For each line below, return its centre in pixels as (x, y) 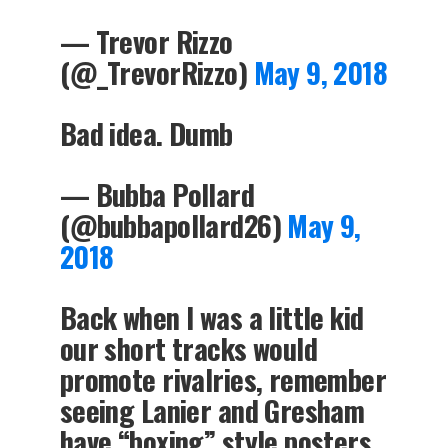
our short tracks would (188, 347)
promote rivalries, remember (223, 378)
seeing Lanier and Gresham (212, 409)
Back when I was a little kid (211, 316)
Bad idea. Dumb (146, 132)
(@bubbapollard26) (173, 224)
